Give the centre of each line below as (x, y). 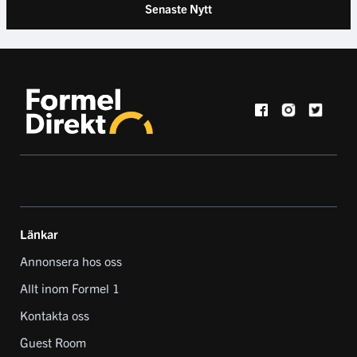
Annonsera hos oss (71, 261)
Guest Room (53, 342)
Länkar (39, 234)
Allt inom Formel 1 (70, 288)
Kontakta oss (55, 315)
